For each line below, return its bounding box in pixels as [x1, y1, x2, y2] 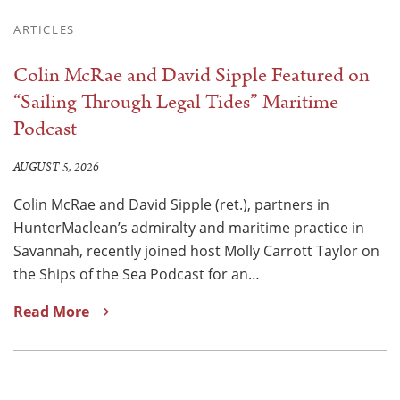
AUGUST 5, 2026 [13, 158, 99, 176]
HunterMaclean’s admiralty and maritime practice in [13, 217, 364, 237]
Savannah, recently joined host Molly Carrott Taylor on [13, 240, 379, 261]
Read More [13, 301, 89, 321]
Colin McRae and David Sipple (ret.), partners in [13, 194, 329, 214]
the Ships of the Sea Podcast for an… [13, 263, 260, 284]
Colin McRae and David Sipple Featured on [13, 60, 370, 90]
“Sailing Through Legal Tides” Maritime [13, 87, 338, 117]
